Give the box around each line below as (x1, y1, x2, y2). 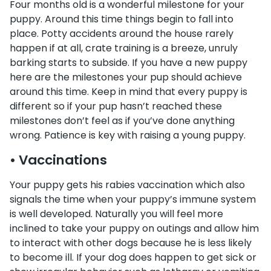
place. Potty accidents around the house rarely (10, 27, 233, 41)
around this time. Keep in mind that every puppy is (10, 85, 247, 99)
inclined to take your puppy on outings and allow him (10, 221, 259, 235)
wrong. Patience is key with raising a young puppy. (10, 128, 246, 142)
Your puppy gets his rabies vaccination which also (10, 178, 245, 192)
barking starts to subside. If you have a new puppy (10, 56, 247, 70)
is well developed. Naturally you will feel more (10, 207, 223, 221)
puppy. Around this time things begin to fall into (10, 12, 233, 26)
